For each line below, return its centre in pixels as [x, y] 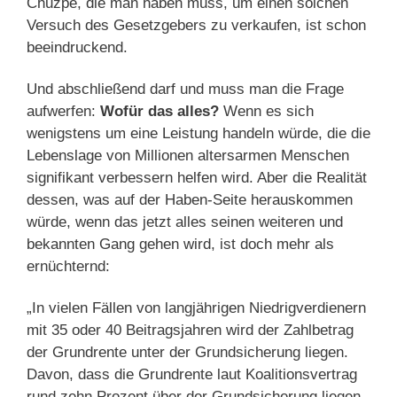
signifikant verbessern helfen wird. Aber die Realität [197, 177]
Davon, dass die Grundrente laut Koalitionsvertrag [192, 375]
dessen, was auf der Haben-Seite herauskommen [190, 199]
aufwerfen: [63, 111]
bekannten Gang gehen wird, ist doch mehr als [180, 244]
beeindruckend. [77, 47]
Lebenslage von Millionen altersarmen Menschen [188, 155]
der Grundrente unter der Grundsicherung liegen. [187, 353]
